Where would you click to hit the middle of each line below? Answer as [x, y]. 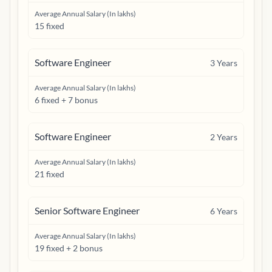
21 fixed [49, 174]
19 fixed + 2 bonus [69, 248]
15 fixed [49, 26]
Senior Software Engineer [87, 210]
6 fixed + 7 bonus [66, 100]
